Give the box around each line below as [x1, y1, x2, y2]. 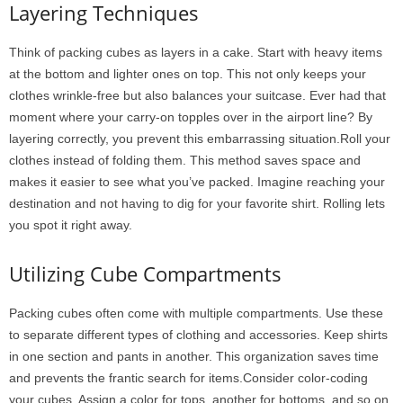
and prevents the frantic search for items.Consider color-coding [9, 371, 368, 386]
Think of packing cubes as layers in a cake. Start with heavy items [9, 45, 382, 60]
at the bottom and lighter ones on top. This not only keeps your [9, 67, 366, 82]
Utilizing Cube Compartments [9, 260, 282, 288]
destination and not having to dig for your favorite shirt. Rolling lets [9, 196, 385, 211]
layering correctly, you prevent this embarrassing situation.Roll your [9, 131, 390, 147]
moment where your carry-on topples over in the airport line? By [9, 110, 372, 125]
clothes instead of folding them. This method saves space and [9, 153, 361, 168]
